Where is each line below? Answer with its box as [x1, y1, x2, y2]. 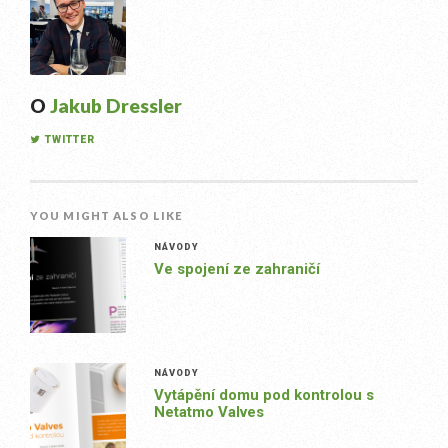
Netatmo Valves [153, 403, 264, 421]
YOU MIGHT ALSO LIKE [30, 209, 184, 222]
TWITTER [45, 133, 96, 146]
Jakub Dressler [50, 94, 182, 117]
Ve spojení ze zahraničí [153, 260, 320, 278]
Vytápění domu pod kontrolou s [153, 386, 374, 404]
